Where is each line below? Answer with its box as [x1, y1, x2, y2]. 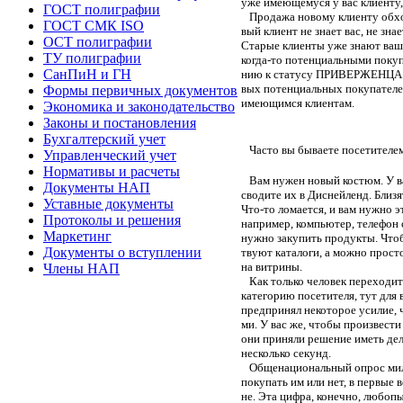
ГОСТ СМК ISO [43, 18, 144, 33]
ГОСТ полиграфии [43, 2, 160, 17]
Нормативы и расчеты [43, 164, 180, 179]
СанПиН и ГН [43, 67, 131, 82]
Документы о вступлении [43, 245, 201, 260]
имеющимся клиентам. [241, 95, 354, 110]
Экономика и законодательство [43, 99, 235, 114]
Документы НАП [43, 180, 150, 195]
